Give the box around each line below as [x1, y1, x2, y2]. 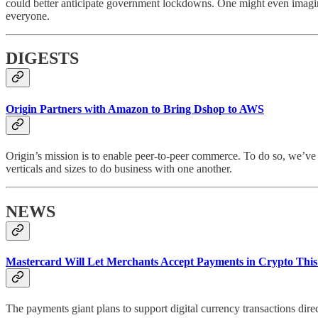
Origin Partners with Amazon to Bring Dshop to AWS [6, 102, 264, 115]
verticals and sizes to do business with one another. [6, 162, 232, 175]
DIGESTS [6, 49, 79, 68]
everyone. [6, 9, 50, 22]
